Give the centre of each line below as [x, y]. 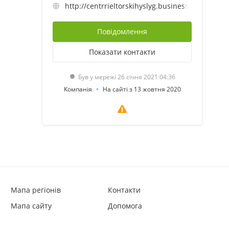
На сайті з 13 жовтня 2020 [142, 89]
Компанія [78, 89]
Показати [105, 52]
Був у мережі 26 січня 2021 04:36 [127, 77]
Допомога [125, 206]
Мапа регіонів [36, 190]
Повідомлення [122, 31]
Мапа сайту [31, 206]
